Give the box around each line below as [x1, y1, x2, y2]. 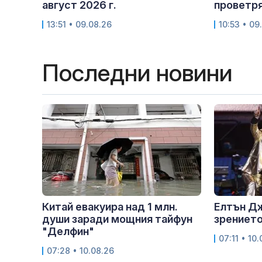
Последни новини [42, 58, 232, 88]
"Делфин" [42, 225, 94, 238]
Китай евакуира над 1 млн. [42, 201, 178, 213]
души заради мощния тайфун [42, 213, 192, 226]
